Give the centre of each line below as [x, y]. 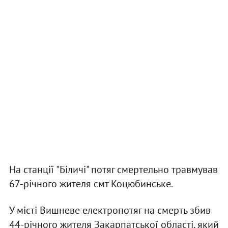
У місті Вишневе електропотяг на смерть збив [110, 210]
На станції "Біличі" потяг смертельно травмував [113, 170]
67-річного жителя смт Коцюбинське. [91, 184]
